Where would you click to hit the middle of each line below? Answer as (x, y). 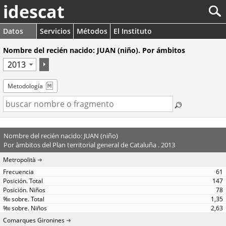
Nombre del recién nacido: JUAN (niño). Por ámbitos (94, 50)
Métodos (92, 31)
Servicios (55, 31)
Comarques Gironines (34, 220)
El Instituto (133, 31)
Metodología (25, 86)
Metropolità (19, 160)
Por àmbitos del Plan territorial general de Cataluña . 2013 (89, 145)
